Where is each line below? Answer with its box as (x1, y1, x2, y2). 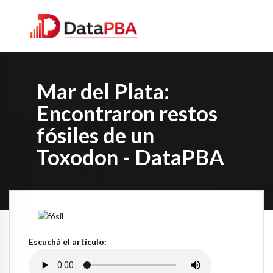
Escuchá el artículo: (29, 236, 107, 247)
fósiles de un (37, 121, 154, 147)
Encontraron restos (37, 99, 218, 126)
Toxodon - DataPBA (37, 143, 224, 169)
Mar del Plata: (37, 77, 169, 104)
